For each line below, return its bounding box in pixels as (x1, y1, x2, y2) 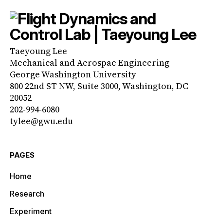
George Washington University (10, 68, 136, 80)
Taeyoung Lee (10, 44, 67, 57)
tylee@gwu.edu (10, 114, 73, 127)
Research (10, 188, 44, 199)
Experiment (10, 206, 52, 216)
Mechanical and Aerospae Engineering (10, 56, 169, 69)
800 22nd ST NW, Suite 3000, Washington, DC (10, 79, 188, 92)
